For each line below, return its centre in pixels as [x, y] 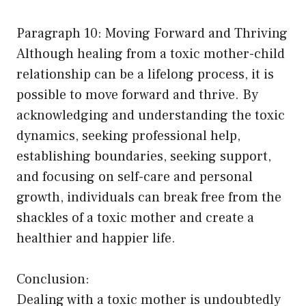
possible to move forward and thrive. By [137, 95]
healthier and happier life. [96, 239]
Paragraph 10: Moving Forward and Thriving [152, 34]
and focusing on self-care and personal [135, 177]
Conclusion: [53, 280]
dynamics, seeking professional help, [128, 136]
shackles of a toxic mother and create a [135, 218]
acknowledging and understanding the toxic [151, 116]
